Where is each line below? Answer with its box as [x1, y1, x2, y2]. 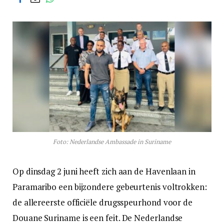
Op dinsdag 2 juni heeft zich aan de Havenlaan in [12, 165, 195, 177]
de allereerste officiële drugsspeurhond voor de [12, 196, 193, 208]
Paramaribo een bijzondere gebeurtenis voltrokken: [12, 181, 207, 193]
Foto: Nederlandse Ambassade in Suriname [53, 137, 171, 146]
